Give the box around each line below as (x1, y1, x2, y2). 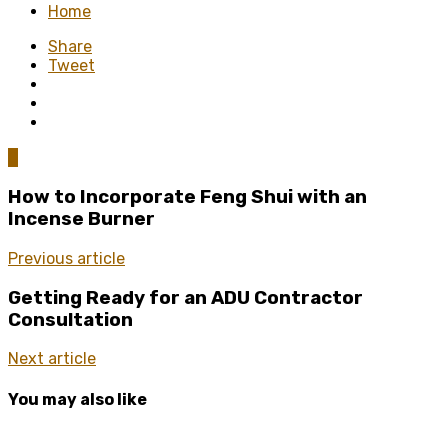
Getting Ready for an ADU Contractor (8, 286, 363, 309)
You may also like (8, 389, 147, 409)
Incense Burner (8, 208, 155, 231)
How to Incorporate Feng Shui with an (8, 186, 367, 209)
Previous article (8, 248, 125, 268)
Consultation (8, 308, 133, 331)
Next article (8, 349, 96, 369)
